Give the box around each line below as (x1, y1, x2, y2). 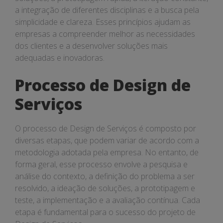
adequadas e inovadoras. (15, 52, 105, 63)
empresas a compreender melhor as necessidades (15, 28, 195, 39)
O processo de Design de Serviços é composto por (15, 123, 196, 134)
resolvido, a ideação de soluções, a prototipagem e (15, 183, 195, 194)
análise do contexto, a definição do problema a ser (15, 171, 195, 182)
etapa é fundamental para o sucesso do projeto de (15, 207, 196, 218)
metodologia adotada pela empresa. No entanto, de (15, 147, 199, 158)
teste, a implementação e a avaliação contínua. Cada (15, 195, 200, 206)
